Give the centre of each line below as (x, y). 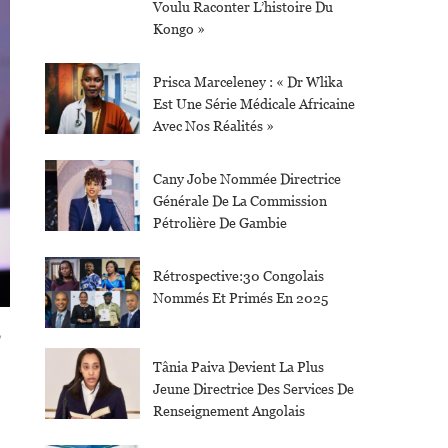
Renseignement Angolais (231, 411)
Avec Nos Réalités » (213, 126)
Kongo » (178, 29)
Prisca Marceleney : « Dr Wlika (247, 82)
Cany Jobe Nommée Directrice (246, 179)
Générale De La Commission (239, 201)
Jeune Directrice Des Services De (253, 389)
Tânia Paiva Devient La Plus (238, 367)
